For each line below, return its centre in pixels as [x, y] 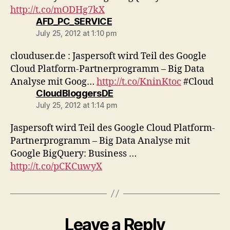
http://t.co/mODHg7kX [57, 10]
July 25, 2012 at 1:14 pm [77, 105]
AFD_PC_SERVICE [74, 21]
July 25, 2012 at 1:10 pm [76, 33]
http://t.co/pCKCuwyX [56, 166]
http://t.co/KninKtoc [139, 82]
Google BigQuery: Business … [73, 154]
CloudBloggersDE [75, 93]
